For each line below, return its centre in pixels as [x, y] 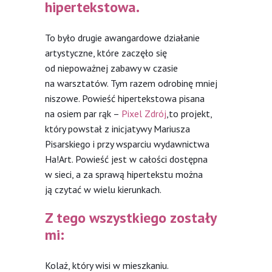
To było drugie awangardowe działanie [122, 37]
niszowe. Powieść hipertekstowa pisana [125, 98]
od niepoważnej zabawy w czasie [111, 68]
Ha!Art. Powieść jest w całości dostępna [126, 159]
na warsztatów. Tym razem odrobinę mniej [131, 83]
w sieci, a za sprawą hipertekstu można [124, 174]
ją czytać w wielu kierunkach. [103, 189]
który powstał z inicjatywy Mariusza [117, 128]
